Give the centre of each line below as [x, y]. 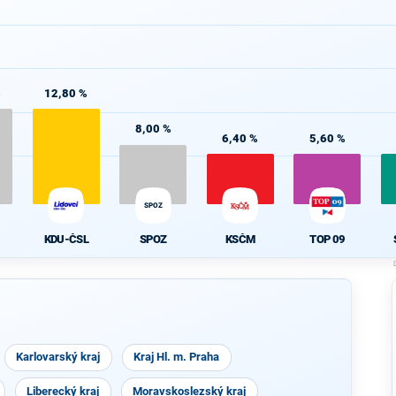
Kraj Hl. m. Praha [177, 357]
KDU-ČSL [66, 239]
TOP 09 [327, 239]
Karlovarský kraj [58, 357]
